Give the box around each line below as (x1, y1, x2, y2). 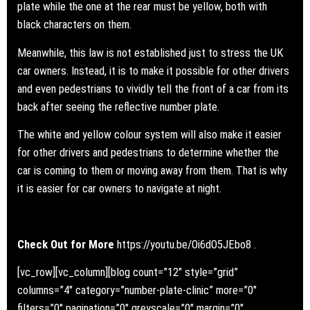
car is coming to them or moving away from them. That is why (17, 163, 287, 177)
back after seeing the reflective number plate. (17, 99, 219, 113)
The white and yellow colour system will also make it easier (17, 127, 282, 141)
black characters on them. (17, 17, 131, 32)
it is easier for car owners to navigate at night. (17, 181, 221, 195)
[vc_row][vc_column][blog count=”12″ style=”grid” (17, 265, 238, 280)
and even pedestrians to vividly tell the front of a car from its (17, 81, 289, 95)
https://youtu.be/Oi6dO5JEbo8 (117, 237, 254, 251)
